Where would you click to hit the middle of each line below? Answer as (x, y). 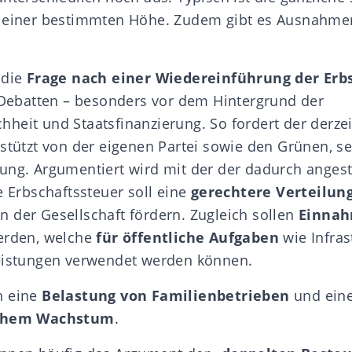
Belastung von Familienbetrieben (166, 295)
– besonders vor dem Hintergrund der (191, 100)
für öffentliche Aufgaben (188, 237)
